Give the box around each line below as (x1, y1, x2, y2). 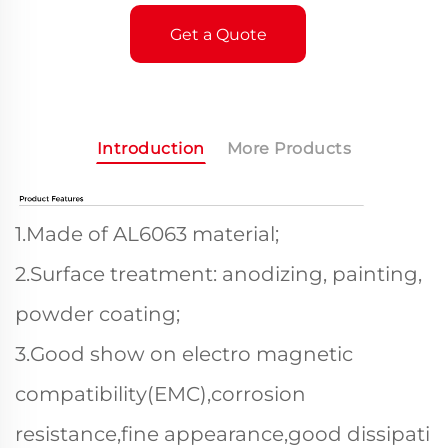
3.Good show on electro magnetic (15, 342, 353, 366)
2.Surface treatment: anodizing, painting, (15, 262, 422, 286)
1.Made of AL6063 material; (15, 222, 279, 246)
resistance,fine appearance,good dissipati (15, 422, 430, 446)
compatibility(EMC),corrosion (15, 382, 306, 406)
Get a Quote (169, 25, 267, 44)
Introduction (96, 139, 205, 158)
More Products (226, 139, 352, 158)
